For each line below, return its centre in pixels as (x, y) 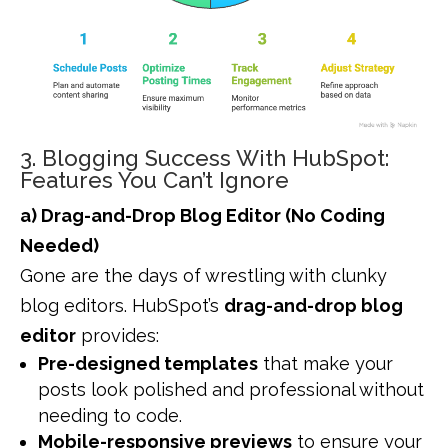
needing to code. (110, 416)
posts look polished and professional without (231, 390)
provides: (117, 336)
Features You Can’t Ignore (154, 180)
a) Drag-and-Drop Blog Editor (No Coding (202, 216)
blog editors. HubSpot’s (122, 306)
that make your (325, 364)
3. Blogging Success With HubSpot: (204, 158)
